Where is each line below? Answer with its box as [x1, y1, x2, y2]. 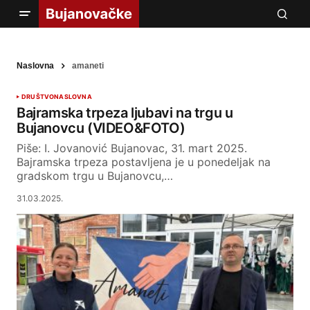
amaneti [72, 61, 104, 71]
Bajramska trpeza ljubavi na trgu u [17, 104, 233, 122]
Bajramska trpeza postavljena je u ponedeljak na [17, 155, 271, 170]
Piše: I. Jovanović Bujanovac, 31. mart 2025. [17, 141, 247, 156]
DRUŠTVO [21, 93, 55, 101]
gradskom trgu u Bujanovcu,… [17, 169, 173, 183]
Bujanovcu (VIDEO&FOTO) [17, 120, 185, 137]
